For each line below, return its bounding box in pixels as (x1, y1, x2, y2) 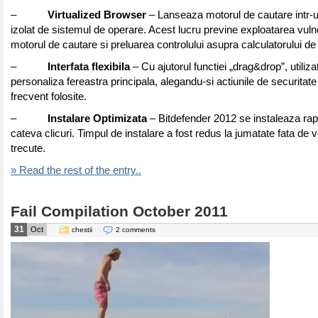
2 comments (116, 226, 155, 234)
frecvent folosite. (11, 91, 87, 102)
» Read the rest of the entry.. (11, 165, 141, 176)
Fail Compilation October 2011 (11, 203, 228, 220)
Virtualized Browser (48, 9, 146, 21)
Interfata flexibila (48, 61, 130, 72)
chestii (72, 226, 92, 234)
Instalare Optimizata (48, 113, 147, 124)
